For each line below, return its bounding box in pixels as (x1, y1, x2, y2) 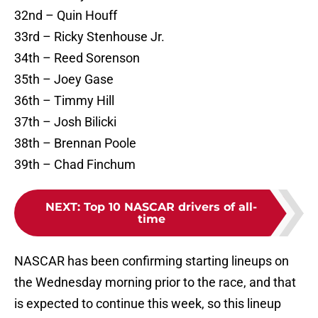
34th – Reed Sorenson (14, 50, 140, 66)
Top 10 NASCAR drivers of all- (84, 200, 257, 214)
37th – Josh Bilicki (14, 114, 116, 130)
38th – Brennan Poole (14, 136, 136, 151)
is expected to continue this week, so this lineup (14, 296, 281, 312)
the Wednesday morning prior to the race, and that (14, 275, 296, 290)
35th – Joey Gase (14, 72, 114, 87)
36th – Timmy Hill (14, 93, 114, 109)
